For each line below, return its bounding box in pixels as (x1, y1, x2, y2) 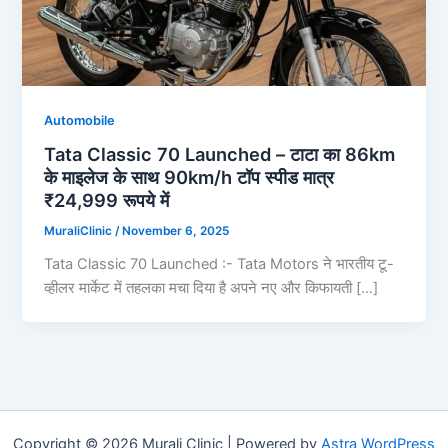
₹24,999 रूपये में (44, 189, 170, 212)
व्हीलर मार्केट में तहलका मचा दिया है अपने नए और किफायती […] (44, 279, 379, 298)
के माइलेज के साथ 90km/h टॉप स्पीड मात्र (44, 166, 335, 189)
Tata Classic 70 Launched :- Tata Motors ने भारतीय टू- (44, 255, 395, 274)
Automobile (44, 112, 116, 128)
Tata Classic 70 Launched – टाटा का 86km (44, 143, 396, 166)
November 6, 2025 (122, 224, 230, 239)
